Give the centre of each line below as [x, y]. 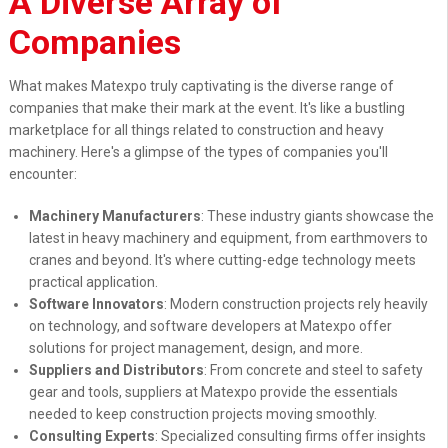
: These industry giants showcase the [317, 216]
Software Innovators [96, 304]
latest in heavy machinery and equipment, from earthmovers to [228, 238]
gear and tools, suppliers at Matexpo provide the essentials [213, 392]
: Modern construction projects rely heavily [295, 304]
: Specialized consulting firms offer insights [290, 436]
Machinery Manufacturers [114, 216]
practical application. [93, 282]
